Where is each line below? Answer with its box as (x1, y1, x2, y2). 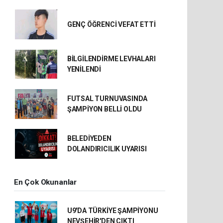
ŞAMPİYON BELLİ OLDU (67, 105, 142, 113)
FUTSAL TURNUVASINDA (67, 95, 148, 103)
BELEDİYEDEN (67, 134, 111, 142)
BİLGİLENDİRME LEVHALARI (67, 55, 156, 63)
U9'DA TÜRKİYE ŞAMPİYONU (67, 207, 158, 215)
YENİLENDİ (67, 65, 102, 73)
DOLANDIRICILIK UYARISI (67, 145, 147, 153)
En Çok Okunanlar (14, 178, 77, 187)
